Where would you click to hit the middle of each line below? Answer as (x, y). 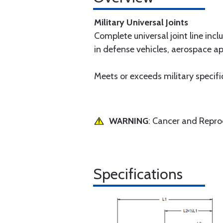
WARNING (129, 121)
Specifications (138, 174)
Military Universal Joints (141, 22)
